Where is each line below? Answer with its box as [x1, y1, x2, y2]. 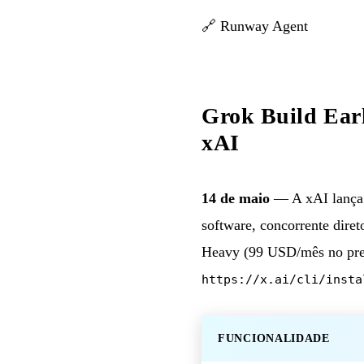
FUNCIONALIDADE [218, 331, 330, 344]
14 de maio [201, 189, 270, 206]
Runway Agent [220, 17, 308, 34]
